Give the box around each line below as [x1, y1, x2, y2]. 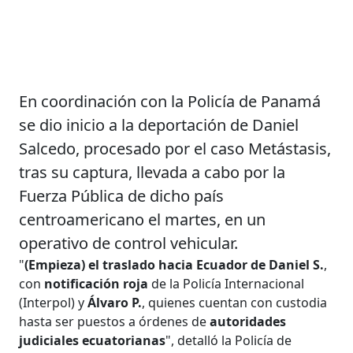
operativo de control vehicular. [19, 232, 239, 254]
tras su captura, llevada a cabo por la [19, 161, 286, 183]
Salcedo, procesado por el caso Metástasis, [19, 137, 332, 159]
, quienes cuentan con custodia [142, 293, 328, 311]
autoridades [206, 312, 287, 330]
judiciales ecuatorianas [19, 331, 166, 349]
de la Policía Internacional [148, 274, 305, 292]
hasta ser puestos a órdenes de [19, 312, 207, 330]
